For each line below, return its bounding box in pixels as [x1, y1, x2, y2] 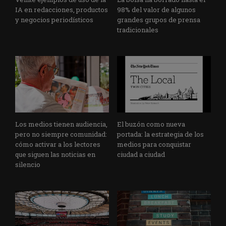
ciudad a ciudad [117, 149, 165, 159]
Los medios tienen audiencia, [15, 119, 107, 129]
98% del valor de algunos [117, 5, 196, 14]
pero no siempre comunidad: [15, 129, 107, 139]
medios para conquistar [117, 139, 191, 149]
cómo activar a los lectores [15, 139, 100, 149]
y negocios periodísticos [15, 15, 93, 24]
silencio [15, 159, 40, 169]
